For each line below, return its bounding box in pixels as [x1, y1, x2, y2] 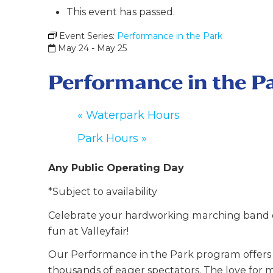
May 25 [97, 42, 127, 54]
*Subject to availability [48, 185, 158, 197]
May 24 [58, 42, 90, 54]
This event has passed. [66, 5, 175, 18]
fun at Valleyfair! [48, 224, 129, 237]
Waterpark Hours [83, 107, 180, 122]
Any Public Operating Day [48, 161, 185, 174]
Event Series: [59, 30, 118, 41]
